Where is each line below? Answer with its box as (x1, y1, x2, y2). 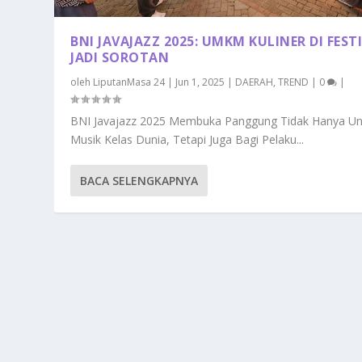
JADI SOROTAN (70, 48, 170, 67)
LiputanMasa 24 (93, 75, 166, 90)
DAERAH (235, 75, 274, 90)
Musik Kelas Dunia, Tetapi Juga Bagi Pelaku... (70, 132, 305, 148)
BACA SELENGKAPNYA (80, 173, 199, 189)
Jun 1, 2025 (175, 75, 225, 90)
